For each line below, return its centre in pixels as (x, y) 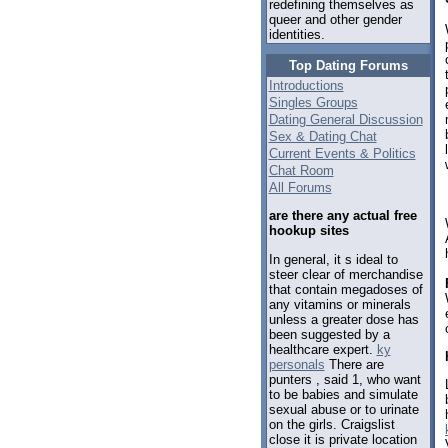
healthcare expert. (322, 349)
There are (354, 364)
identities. (296, 35)
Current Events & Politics (342, 153)
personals (296, 364)
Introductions (306, 85)
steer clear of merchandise (345, 274)
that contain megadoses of (345, 289)
